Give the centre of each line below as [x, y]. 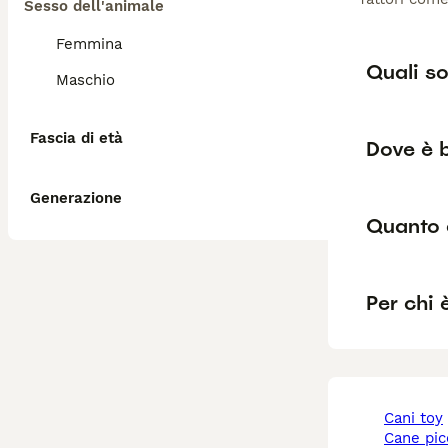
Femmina [89, 44]
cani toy [418, 418]
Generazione [76, 198]
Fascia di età [76, 138]
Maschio [85, 80]
